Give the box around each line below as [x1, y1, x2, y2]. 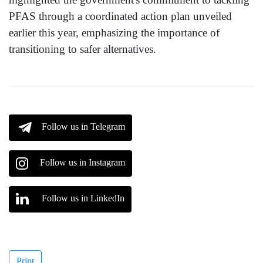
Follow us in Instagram [40, 157, 125, 168]
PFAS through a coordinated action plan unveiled [9, 10, 232, 23]
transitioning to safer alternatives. [9, 43, 156, 56]
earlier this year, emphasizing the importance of [9, 26, 220, 39]
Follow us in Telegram [42, 122, 125, 132]
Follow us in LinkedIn [42, 193, 124, 204]
